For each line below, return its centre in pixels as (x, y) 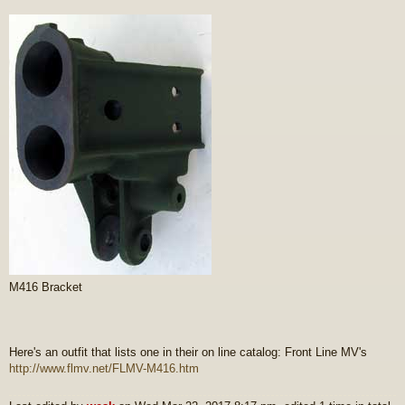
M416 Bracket (46, 287)
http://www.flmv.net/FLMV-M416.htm (104, 368)
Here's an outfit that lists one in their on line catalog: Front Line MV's (188, 352)
